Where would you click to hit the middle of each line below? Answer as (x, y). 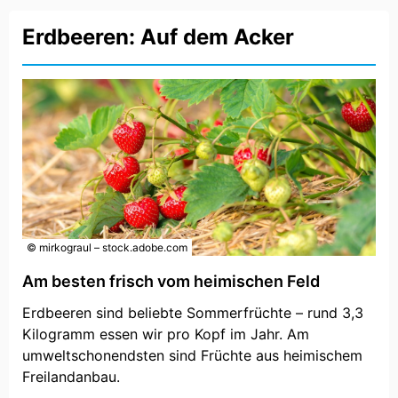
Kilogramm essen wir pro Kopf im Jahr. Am (166, 334)
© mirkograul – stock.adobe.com (107, 248)
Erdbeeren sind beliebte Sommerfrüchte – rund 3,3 (193, 313)
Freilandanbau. (71, 377)
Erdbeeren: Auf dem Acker (158, 37)
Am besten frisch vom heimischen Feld (171, 282)
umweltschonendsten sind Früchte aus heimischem (192, 356)
